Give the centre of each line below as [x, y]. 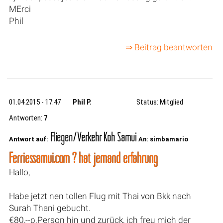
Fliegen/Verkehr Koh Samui [93, 137]
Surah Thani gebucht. [50, 208]
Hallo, [19, 172]
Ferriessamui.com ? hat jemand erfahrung [83, 157]
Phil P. [82, 102]
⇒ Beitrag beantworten [169, 48]
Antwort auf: [28, 139]
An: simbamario [163, 139]
